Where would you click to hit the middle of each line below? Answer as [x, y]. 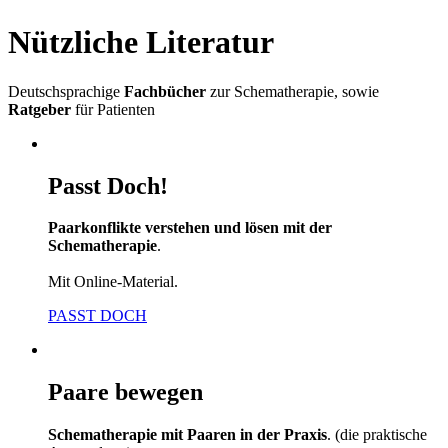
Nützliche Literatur [141, 42]
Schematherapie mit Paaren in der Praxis [187, 435]
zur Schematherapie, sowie [292, 91]
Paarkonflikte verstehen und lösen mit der [190, 228]
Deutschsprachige [66, 91]
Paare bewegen [125, 392]
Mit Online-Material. [113, 282]
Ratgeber [39, 109]
